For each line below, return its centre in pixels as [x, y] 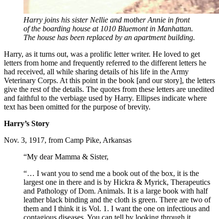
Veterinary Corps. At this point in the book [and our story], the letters [109, 81]
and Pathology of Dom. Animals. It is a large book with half [116, 191]
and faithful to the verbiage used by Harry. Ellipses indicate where [105, 98]
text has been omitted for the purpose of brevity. [77, 107]
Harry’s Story [27, 124]
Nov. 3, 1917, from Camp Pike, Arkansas [68, 140]
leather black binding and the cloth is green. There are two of [117, 200]
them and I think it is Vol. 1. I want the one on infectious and [117, 209]
